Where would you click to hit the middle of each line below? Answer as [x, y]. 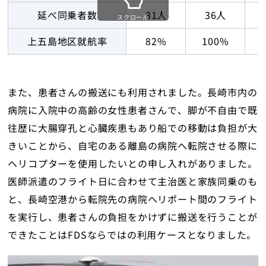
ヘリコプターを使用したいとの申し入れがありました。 [133, 164]
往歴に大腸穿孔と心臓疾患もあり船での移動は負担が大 [133, 128]
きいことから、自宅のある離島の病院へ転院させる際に [133, 146]
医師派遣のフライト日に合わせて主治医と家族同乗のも [133, 181]
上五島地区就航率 [67, 41]
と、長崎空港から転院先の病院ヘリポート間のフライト [133, 199]
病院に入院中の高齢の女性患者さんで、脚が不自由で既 [133, 110]
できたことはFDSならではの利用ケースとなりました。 [132, 235]
